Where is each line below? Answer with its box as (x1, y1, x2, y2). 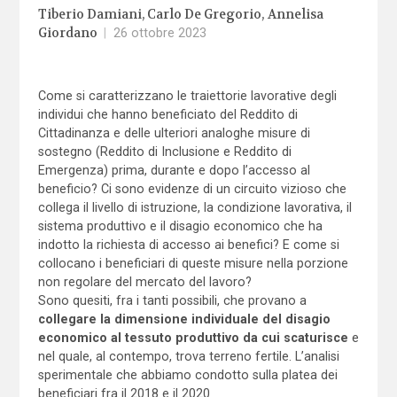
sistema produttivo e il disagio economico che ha (37, 218, 323, 233)
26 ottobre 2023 (113, 25, 206, 40)
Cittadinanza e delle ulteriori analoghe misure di (37, 125, 310, 140)
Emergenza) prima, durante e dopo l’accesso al (37, 162, 310, 177)
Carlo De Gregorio (147, 5, 262, 23)
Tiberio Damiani (37, 5, 142, 23)
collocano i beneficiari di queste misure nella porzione (37, 255, 348, 270)
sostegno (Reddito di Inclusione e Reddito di (37, 144, 292, 159)
